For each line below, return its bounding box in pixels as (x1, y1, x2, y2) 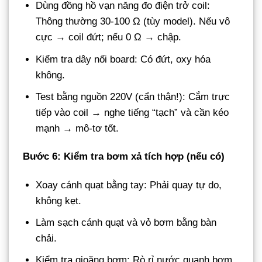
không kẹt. (36, 195, 82, 206)
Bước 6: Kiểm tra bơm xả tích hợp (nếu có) (23, 150, 225, 162)
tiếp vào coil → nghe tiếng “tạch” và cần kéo (36, 106, 229, 118)
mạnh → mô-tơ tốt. (36, 122, 119, 134)
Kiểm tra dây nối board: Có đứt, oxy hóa (36, 53, 211, 65)
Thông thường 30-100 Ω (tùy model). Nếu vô (36, 16, 230, 27)
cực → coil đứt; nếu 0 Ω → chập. (36, 32, 182, 43)
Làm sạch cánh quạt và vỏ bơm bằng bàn (36, 216, 217, 228)
